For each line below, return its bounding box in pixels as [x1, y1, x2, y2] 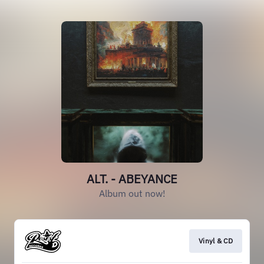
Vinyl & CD [199, 236, 233, 245]
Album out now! [98, 187, 166, 199]
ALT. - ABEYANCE [87, 171, 177, 187]
